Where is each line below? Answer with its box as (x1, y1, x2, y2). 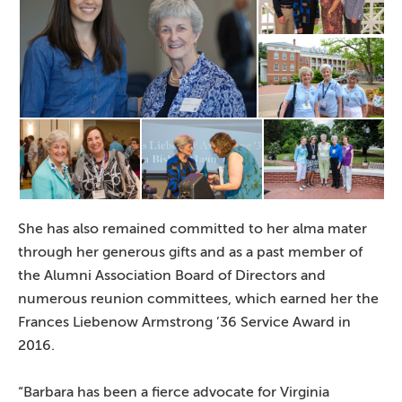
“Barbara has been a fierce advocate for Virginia (18, 383, 329, 400)
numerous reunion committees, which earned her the (18, 290, 379, 307)
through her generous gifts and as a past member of (18, 243, 363, 260)
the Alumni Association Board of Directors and (18, 267, 326, 284)
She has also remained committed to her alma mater (18, 220, 367, 237)
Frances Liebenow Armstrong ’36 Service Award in (18, 313, 351, 330)
